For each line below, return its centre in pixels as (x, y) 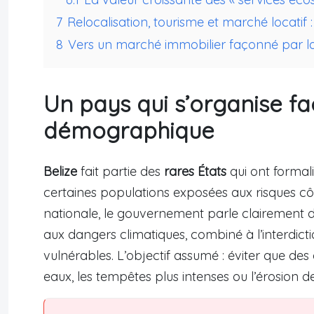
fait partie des (121, 171)
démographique (129, 130)
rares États (195, 171)
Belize (60, 171)
